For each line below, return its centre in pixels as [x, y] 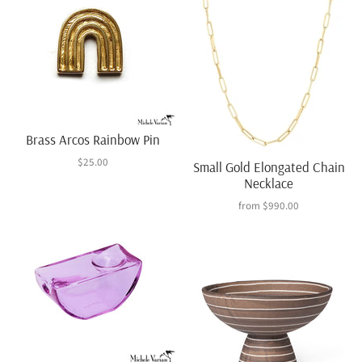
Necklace [269, 183]
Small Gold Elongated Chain [269, 166]
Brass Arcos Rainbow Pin [93, 139]
